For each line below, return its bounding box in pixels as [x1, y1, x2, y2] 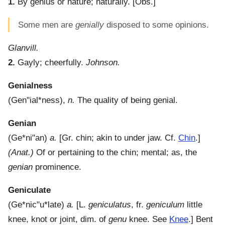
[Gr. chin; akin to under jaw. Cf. [57, 133, 178, 143]
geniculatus [88, 200, 131, 210]
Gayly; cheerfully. [15, 58, 83, 68]
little [184, 200, 202, 210]
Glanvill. [8, 43, 39, 53]
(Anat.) [8, 148, 34, 158]
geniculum [146, 200, 184, 210]
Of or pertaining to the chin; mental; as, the [34, 148, 197, 158]
